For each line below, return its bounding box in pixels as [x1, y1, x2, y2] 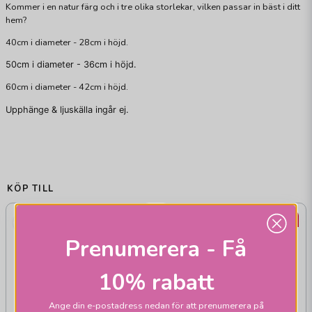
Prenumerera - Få [65, 233, 247, 263]
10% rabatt [98, 267, 214, 297]
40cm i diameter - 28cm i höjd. [6, 36, 128, 49]
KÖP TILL [7, 182, 54, 195]
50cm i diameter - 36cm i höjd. [6, 59, 139, 70]
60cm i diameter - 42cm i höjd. [6, 81, 128, 94]
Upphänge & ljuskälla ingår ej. [6, 104, 132, 115]
